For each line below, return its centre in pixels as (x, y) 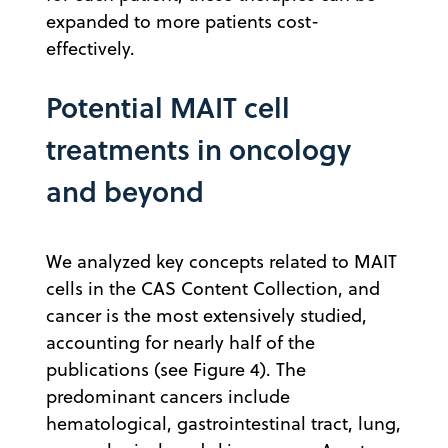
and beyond (125, 190)
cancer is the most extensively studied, (206, 315)
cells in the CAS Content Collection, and (213, 288)
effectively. (90, 48)
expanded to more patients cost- (182, 21)
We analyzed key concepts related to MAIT (221, 261)
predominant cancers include (168, 396)
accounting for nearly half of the (180, 342)
